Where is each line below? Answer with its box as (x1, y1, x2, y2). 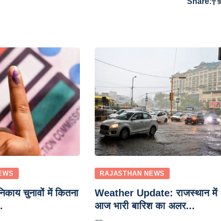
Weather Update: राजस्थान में (95, 187, 218, 198)
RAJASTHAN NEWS (100, 169, 165, 177)
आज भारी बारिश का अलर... (95, 200, 195, 211)
